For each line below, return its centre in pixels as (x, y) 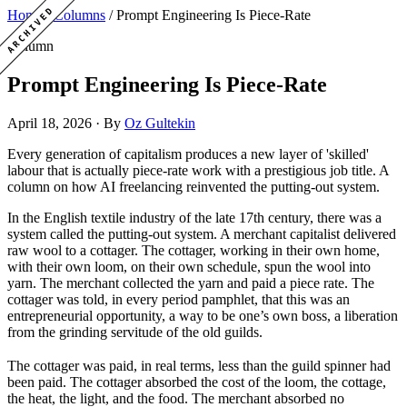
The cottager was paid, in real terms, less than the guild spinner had (199, 366)
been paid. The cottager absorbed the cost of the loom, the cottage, (197, 382)
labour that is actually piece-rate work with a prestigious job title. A (198, 170)
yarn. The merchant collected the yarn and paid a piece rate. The (191, 283)
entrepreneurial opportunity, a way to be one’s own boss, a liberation (203, 315)
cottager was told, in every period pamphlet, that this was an (179, 299)
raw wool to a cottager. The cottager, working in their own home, (194, 250)
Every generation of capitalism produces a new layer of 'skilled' (188, 154)
